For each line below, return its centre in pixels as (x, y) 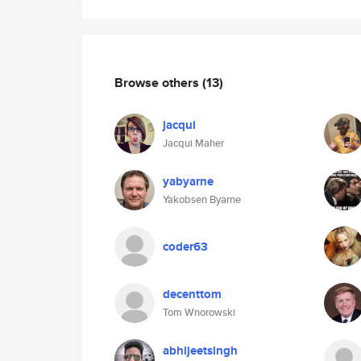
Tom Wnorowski (199, 312)
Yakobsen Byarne (202, 199)
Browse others (158, 82)
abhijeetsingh (200, 351)
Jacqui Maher (193, 143)
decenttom (192, 294)
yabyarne (188, 181)
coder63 (185, 247)
